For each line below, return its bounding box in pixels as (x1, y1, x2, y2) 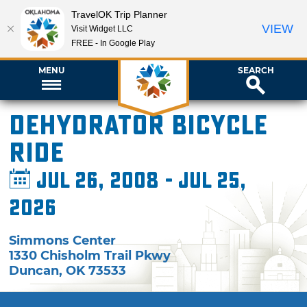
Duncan (9, 262, 60, 278)
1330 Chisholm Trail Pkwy (9, 247, 171, 263)
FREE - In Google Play (71, 38, 155, 48)
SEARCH (237, 64, 274, 75)
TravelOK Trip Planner (71, 8, 167, 20)
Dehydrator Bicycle (9, 110, 268, 142)
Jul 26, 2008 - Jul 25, (31, 168, 247, 194)
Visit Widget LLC (71, 23, 133, 34)
